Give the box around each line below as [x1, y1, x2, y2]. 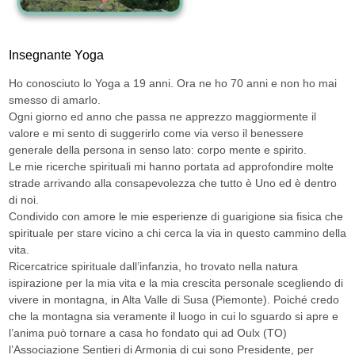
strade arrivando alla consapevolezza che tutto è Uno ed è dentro [9, 176, 337, 189]
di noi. [9, 193, 39, 206]
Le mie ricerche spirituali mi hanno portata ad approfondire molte [9, 159, 334, 173]
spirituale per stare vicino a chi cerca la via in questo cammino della [9, 226, 346, 239]
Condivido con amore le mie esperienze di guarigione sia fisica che [9, 209, 343, 223]
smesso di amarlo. [9, 93, 101, 106]
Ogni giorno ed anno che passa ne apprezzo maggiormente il [9, 109, 316, 123]
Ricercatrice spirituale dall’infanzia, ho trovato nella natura [9, 259, 298, 273]
